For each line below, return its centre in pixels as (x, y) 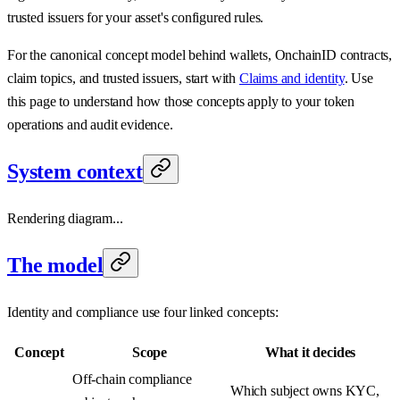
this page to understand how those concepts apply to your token (181, 102)
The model (55, 266)
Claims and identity (292, 79)
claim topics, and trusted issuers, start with (123, 79)
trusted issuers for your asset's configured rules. (136, 18)
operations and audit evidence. (90, 125)
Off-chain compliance (132, 379)
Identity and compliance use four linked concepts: (143, 312)
